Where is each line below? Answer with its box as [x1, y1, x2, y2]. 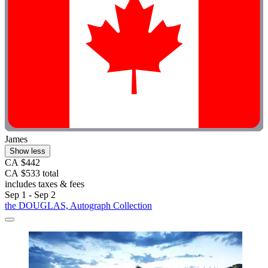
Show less [10, 147, 45, 156]
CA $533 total [5, 168, 59, 179]
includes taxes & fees [5, 179, 84, 190]
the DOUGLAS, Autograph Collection [5, 200, 152, 211]
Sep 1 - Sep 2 [5, 190, 56, 200]
